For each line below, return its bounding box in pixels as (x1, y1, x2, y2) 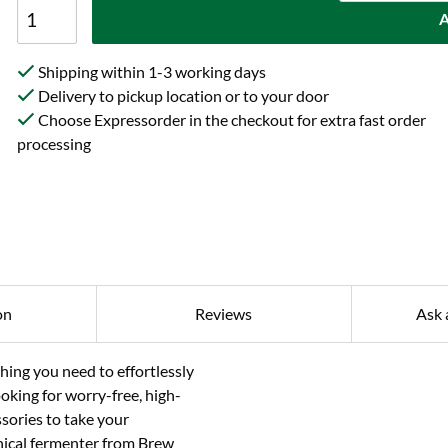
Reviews (195, 304, 253, 324)
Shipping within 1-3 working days (35, 62, 267, 81)
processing (17, 134, 92, 153)
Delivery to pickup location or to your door (35, 86, 330, 105)
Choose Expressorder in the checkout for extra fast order (35, 110, 427, 129)
